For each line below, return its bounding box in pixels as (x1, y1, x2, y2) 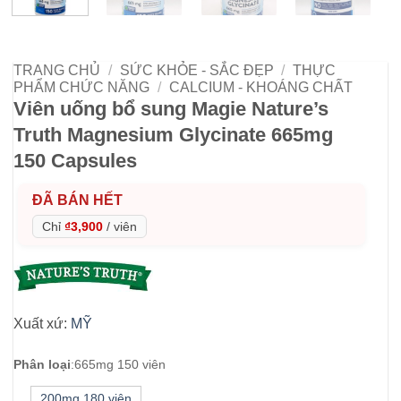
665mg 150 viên (74, 356, 166, 371)
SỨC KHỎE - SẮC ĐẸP (119, 62, 274, 78)
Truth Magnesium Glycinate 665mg (13, 123, 333, 146)
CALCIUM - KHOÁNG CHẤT (168, 79, 353, 95)
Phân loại (13, 356, 71, 371)
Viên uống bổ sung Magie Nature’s (13, 97, 328, 120)
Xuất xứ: (13, 315, 71, 331)
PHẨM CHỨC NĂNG (13, 79, 149, 95)
